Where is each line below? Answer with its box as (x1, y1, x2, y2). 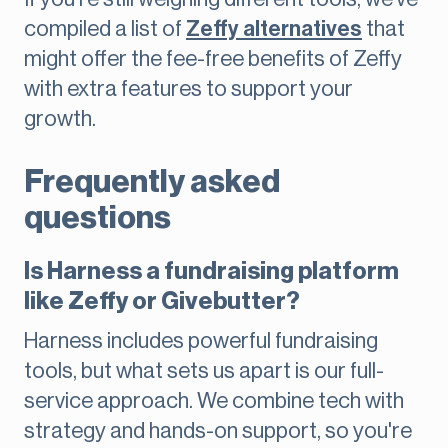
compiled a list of (24, 18, 186, 41)
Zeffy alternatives (186, 18, 362, 41)
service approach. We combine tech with (24, 390, 404, 413)
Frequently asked (24, 166, 280, 199)
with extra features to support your (24, 78, 353, 101)
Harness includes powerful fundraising (24, 330, 378, 353)
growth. (24, 108, 96, 131)
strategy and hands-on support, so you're (24, 420, 412, 443)
